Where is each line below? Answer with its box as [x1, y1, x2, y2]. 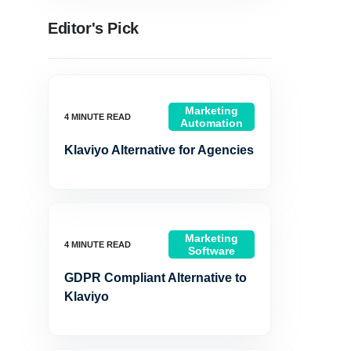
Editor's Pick [48, 20, 139, 37]
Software [187, 244, 235, 257]
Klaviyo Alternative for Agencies [64, 143, 254, 157]
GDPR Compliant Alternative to [64, 271, 247, 284]
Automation [179, 117, 243, 129]
